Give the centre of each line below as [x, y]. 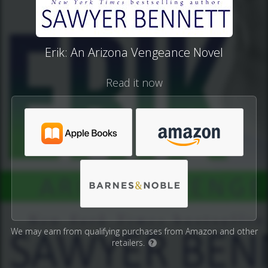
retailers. [129, 243]
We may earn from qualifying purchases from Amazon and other [134, 231]
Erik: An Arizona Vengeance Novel [134, 52]
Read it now [134, 83]
